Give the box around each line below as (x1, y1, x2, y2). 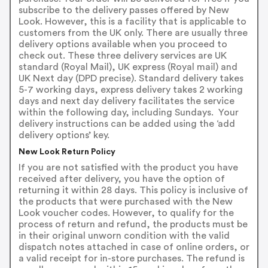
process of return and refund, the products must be (18, 220, 248, 230)
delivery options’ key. (18, 130, 109, 141)
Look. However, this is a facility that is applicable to (18, 17, 246, 27)
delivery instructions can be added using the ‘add (18, 119, 235, 129)
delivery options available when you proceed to (18, 39, 227, 50)
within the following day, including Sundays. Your (18, 108, 239, 118)
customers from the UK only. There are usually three (18, 28, 248, 38)
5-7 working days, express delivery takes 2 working (18, 85, 243, 95)
